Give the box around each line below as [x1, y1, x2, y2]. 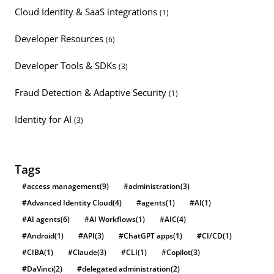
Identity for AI [15, 113, 74, 126]
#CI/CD [197, 231, 223, 242]
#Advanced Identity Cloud [22, 198, 113, 209]
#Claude [68, 247, 97, 258]
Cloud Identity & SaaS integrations [15, 6, 160, 18]
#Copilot [161, 247, 191, 258]
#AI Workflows [84, 214, 136, 225]
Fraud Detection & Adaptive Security [15, 86, 169, 99]
